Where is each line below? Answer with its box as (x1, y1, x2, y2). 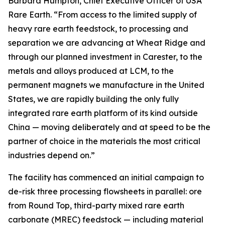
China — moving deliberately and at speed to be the (8, 122, 210, 132)
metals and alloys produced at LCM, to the (8, 66, 174, 76)
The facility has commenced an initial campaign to (8, 172, 204, 182)
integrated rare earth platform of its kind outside (8, 108, 198, 118)
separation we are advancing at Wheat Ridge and (8, 38, 205, 48)
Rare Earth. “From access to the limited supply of (8, 10, 197, 20)
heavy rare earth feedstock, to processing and (8, 24, 188, 34)
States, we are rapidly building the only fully (8, 94, 179, 104)
